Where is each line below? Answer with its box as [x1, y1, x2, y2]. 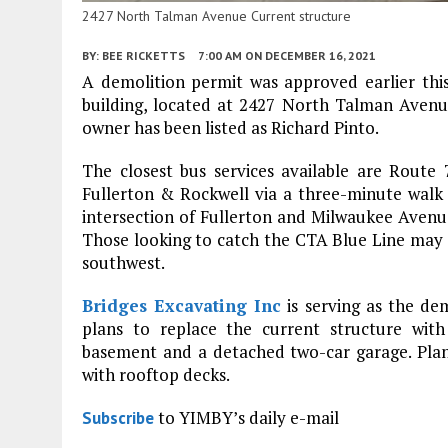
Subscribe [82, 406, 154, 429]
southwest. [82, 250, 165, 274]
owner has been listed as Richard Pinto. [82, 115, 379, 139]
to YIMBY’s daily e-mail [154, 405, 339, 429]
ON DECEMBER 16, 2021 [245, 47, 376, 63]
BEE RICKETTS [102, 47, 185, 63]
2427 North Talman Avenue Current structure [82, 6, 351, 25]
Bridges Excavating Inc [82, 293, 282, 317]
